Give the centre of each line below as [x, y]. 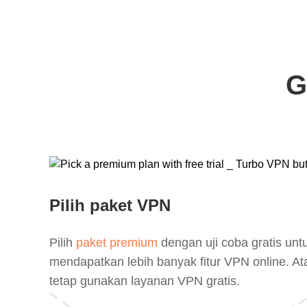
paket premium [117, 243]
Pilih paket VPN [110, 205]
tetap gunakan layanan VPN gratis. [145, 281]
